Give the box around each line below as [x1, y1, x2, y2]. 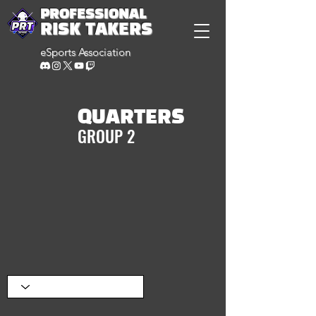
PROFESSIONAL [40, 8, 146, 21]
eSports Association [40, 45, 130, 59]
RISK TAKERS [40, 22, 152, 38]
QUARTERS [78, 109, 185, 128]
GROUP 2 [78, 124, 135, 148]
